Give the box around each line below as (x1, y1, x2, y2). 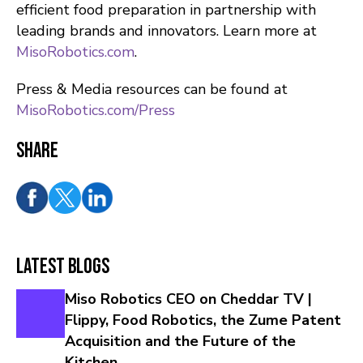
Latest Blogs (16, 254, 109, 280)
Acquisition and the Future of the (65, 331, 296, 352)
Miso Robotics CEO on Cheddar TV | (65, 289, 312, 310)
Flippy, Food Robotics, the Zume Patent (65, 310, 341, 331)
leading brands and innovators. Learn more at (16, 21, 317, 41)
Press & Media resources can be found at (16, 79, 288, 100)
